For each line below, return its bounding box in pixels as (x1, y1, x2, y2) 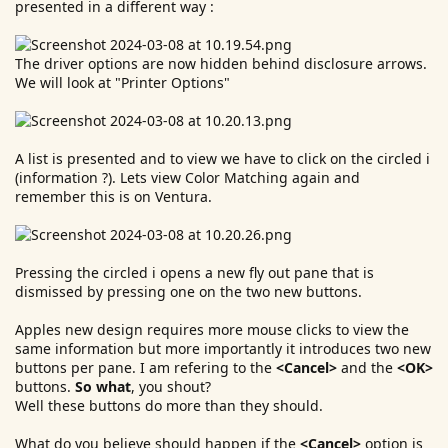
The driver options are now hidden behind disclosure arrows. (15, 54, 427, 73)
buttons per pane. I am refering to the (15, 358, 276, 377)
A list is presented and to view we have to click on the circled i (15, 149, 430, 168)
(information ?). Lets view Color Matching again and (15, 168, 360, 187)
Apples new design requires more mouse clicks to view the (15, 320, 409, 339)
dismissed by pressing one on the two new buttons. (15, 282, 362, 301)
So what (75, 377, 131, 396)
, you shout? (131, 377, 211, 396)
